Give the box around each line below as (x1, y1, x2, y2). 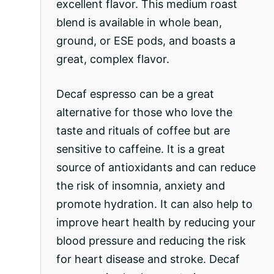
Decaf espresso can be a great (56, 87, 214, 100)
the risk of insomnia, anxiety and (56, 179, 225, 192)
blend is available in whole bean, (56, 15, 222, 29)
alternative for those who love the (56, 105, 232, 119)
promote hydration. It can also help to (56, 197, 253, 210)
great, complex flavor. (56, 52, 169, 65)
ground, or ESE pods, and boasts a (56, 34, 235, 47)
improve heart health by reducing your (56, 215, 256, 229)
